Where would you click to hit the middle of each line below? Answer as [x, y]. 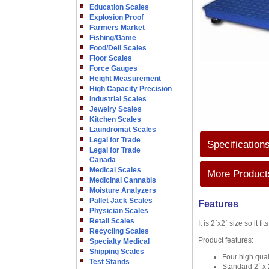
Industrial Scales [118, 99]
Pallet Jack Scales [121, 201]
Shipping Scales [117, 252]
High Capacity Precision [131, 89]
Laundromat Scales [123, 130]
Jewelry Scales [116, 109]
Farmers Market [117, 28]
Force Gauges [113, 68]
